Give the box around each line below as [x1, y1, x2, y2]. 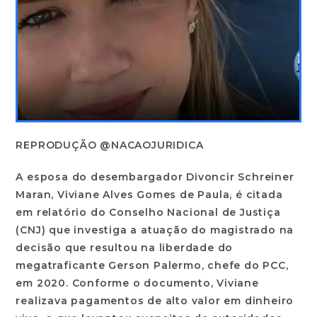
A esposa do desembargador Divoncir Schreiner [16, 171, 294, 184]
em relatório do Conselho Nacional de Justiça [16, 206, 281, 219]
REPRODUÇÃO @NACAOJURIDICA [16, 139, 204, 152]
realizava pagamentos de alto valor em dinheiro [16, 294, 294, 308]
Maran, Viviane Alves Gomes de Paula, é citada [16, 188, 283, 202]
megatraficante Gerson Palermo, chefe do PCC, [16, 259, 289, 272]
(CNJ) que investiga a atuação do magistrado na [16, 224, 294, 237]
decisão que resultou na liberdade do [16, 241, 234, 255]
